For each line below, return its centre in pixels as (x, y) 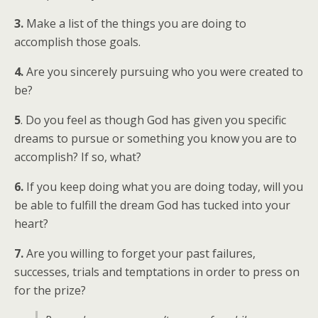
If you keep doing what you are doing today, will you (163, 187)
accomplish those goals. (77, 42)
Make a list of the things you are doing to (135, 23)
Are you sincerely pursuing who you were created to (163, 72)
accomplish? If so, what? (78, 157)
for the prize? (50, 290)
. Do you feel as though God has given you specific (153, 120)
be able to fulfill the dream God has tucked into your (152, 205)
